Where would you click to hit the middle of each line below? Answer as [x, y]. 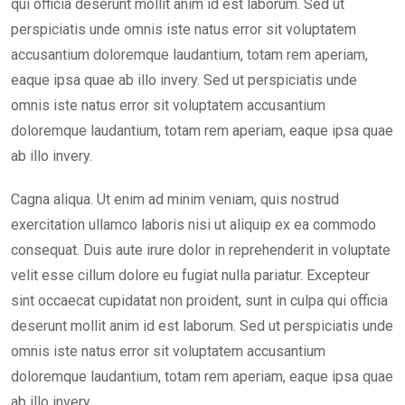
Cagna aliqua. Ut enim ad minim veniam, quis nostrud [175, 200]
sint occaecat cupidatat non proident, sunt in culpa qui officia [199, 301]
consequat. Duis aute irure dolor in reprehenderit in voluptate [201, 250]
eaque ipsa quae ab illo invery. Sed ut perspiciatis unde [184, 80]
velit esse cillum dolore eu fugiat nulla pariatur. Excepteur [190, 276]
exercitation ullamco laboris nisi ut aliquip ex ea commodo [193, 225]
